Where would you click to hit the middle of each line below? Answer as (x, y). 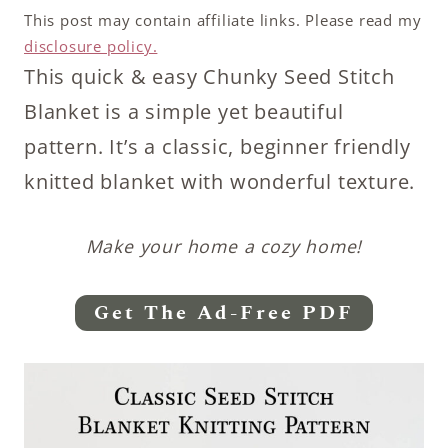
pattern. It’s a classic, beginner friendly (217, 146)
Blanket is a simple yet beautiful (184, 111)
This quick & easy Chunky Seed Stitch (209, 76)
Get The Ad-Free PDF (224, 313)
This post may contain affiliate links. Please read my (223, 20)
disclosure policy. (91, 46)
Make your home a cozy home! (224, 246)
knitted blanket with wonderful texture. (220, 181)
